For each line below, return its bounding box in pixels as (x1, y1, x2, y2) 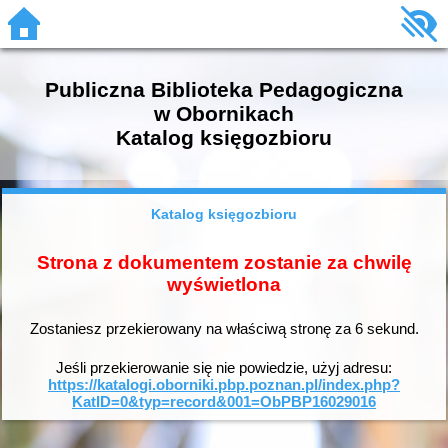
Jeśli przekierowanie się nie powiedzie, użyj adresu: (56, 358, 392, 376)
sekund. (362, 320, 419, 338)
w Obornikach (154, 102, 294, 125)
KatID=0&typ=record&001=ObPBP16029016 (72, 392, 376, 410)
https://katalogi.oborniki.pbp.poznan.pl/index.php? (48, 375, 400, 393)
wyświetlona (167, 273, 281, 295)
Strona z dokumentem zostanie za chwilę (36, 251, 412, 273)
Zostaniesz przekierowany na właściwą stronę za (29, 320, 355, 338)
